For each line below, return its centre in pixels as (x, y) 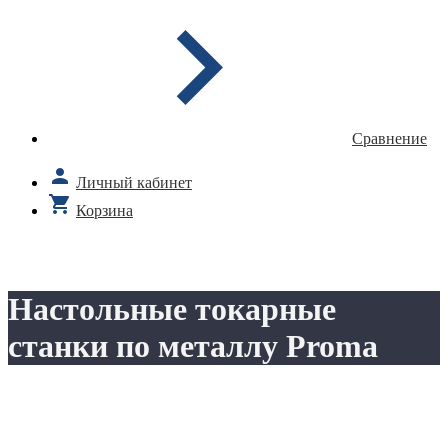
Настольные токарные (172, 309)
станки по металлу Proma (193, 346)
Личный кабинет (134, 182)
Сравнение (389, 138)
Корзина (104, 210)
